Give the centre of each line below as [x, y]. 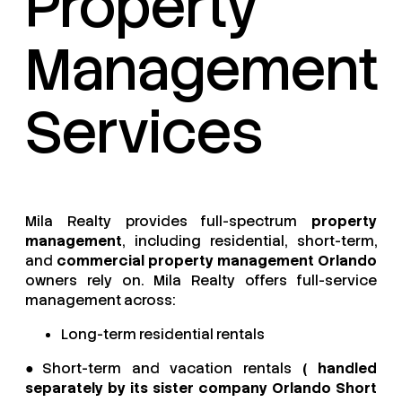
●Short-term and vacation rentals [164, 369]
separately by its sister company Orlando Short [201, 389]
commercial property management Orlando [217, 261]
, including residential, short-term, [249, 241]
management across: [100, 301]
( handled [340, 369]
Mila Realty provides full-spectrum [168, 222]
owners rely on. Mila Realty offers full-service [201, 281]
